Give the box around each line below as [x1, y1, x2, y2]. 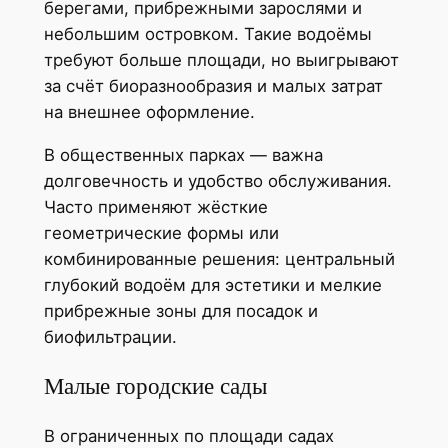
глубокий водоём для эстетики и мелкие [43, 274, 382, 295]
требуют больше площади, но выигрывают [43, 50, 399, 71]
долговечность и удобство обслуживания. [43, 170, 392, 191]
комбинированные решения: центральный [43, 248, 395, 269]
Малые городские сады [43, 373, 267, 400]
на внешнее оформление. [43, 102, 255, 123]
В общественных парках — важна [43, 144, 323, 165]
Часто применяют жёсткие [43, 196, 268, 217]
